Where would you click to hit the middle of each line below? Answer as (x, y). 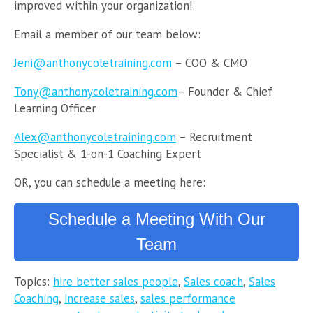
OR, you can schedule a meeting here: (111, 183)
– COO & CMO (210, 63)
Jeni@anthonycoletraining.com (93, 63)
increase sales (100, 299)
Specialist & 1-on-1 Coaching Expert (108, 154)
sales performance (188, 299)
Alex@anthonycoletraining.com (95, 137)
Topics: (34, 282)
